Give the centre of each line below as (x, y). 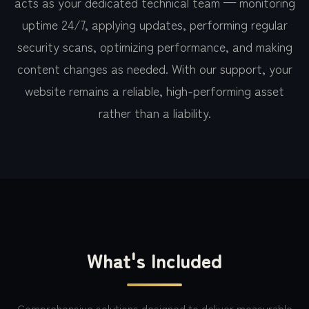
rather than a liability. (154, 112)
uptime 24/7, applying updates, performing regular (154, 24)
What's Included (154, 260)
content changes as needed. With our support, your (154, 68)
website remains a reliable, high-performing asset (154, 90)
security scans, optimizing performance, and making (154, 46)
